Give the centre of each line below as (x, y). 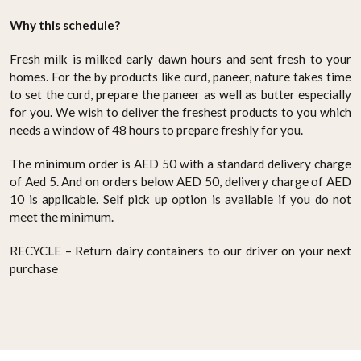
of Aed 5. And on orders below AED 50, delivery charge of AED (180, 181)
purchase (34, 268)
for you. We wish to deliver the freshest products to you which (180, 112)
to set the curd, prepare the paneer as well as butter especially (180, 94)
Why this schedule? (65, 25)
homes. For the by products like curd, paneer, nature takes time (180, 76)
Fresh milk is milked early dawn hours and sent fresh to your (180, 58)
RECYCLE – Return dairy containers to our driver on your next (180, 250)
